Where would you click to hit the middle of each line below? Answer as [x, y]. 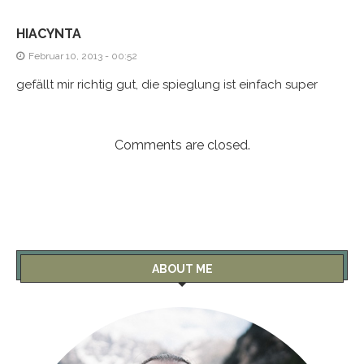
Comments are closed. [182, 145]
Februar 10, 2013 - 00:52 [83, 56]
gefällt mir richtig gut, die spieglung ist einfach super [167, 84]
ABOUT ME [182, 269]
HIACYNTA [49, 34]
